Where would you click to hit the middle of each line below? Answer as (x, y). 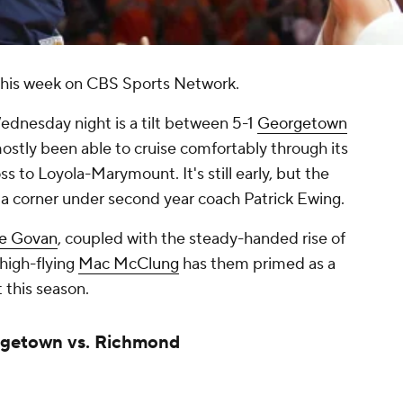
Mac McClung (129, 264)
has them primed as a (257, 264)
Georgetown (302, 124)
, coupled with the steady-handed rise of (201, 239)
